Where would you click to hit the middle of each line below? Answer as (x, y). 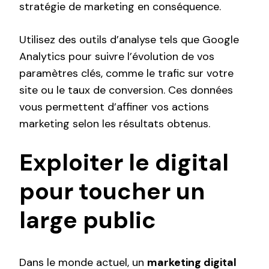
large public (88, 220)
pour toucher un (112, 191)
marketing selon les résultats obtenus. (115, 123)
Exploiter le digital (124, 162)
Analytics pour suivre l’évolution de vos (117, 56)
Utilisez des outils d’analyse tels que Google (129, 39)
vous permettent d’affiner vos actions (114, 107)
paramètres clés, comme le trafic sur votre (126, 73)
